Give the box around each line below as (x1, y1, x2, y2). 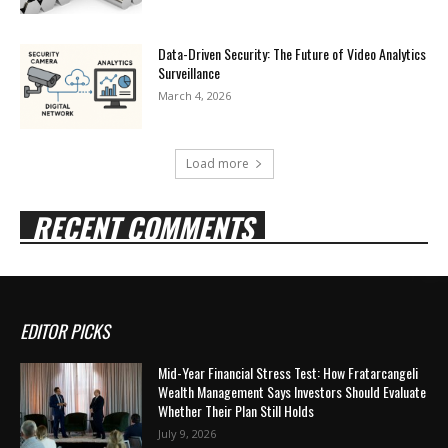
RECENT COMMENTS (32, 207, 253, 249)
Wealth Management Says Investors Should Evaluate (158, 381, 427, 403)
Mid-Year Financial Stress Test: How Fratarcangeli (158, 362, 419, 384)
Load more (185, 155, 249, 173)
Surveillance (158, 61, 221, 83)
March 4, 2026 (158, 87, 232, 103)
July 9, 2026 (158, 426, 217, 442)
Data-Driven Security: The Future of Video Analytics (158, 42, 427, 64)
